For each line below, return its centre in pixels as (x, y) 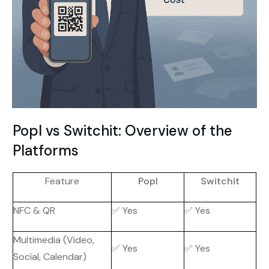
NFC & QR (34, 210)
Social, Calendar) (50, 257)
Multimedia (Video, (54, 240)
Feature (62, 181)
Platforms (46, 150)
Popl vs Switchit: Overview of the (122, 131)
